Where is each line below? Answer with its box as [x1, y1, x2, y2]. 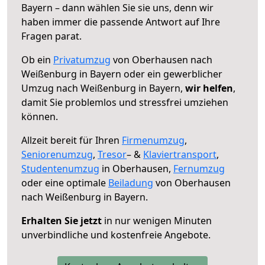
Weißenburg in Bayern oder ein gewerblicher [21, 67, 222, 80]
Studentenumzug [21, 161, 99, 175]
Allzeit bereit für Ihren [21, 133, 122, 147]
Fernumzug [173, 161, 225, 175]
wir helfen [185, 81, 233, 95]
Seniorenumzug [21, 147, 93, 161]
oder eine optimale [21, 176, 108, 189]
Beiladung [108, 176, 153, 189]
